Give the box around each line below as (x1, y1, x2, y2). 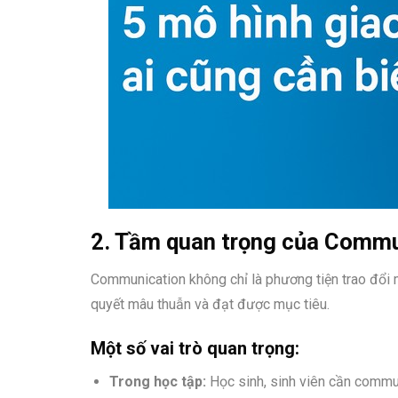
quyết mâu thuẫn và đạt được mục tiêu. (91, 296, 330, 314)
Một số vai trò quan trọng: (91, 338, 299, 360)
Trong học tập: (108, 373, 206, 391)
